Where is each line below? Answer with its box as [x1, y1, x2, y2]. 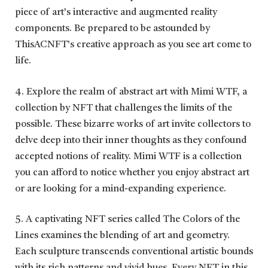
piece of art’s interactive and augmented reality [15, 8, 217, 18]
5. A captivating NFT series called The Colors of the [15, 215, 240, 225]
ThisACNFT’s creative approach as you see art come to [15, 40, 251, 50]
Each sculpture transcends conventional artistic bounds [15, 247, 253, 257]
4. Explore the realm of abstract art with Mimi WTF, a [15, 87, 247, 97]
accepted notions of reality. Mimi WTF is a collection [15, 151, 242, 162]
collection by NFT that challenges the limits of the [15, 103, 232, 113]
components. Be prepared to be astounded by [15, 24, 210, 34]
